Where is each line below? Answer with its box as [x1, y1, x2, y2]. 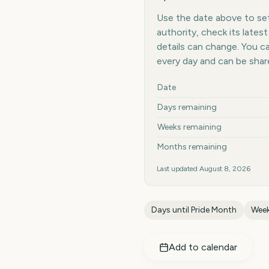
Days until [151, 205, 191, 215]
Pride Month [191, 205, 237, 215]
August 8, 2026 [199, 165, 250, 173]
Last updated [157, 165, 199, 173]
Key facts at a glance [156, 78, 236, 88]
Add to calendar [169, 241, 237, 253]
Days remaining [157, 102, 217, 112]
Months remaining [157, 142, 227, 152]
